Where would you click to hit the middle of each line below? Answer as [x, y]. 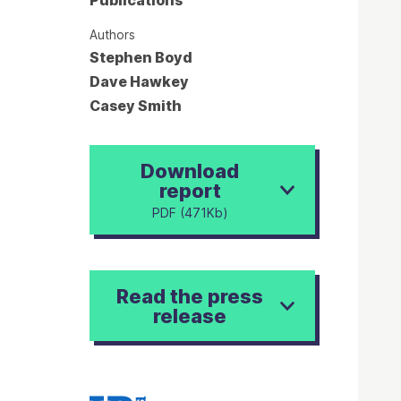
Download [190, 171]
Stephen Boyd [141, 57]
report [190, 190]
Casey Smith [136, 106]
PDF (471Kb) [190, 212]
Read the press [190, 296]
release [190, 316]
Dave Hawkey [139, 82]
